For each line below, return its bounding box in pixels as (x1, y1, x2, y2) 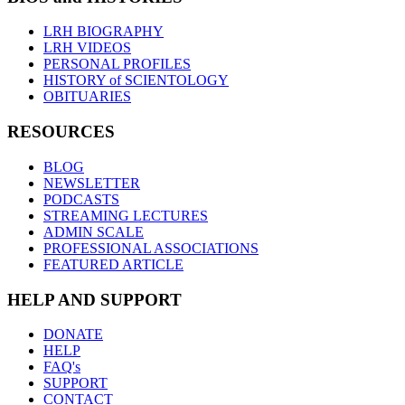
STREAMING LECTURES (43, 207, 208, 223)
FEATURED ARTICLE (43, 256, 184, 272)
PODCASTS (43, 191, 119, 207)
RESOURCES (7, 122, 115, 142)
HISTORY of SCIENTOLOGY (43, 72, 229, 89)
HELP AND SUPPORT (7, 289, 182, 309)
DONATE (43, 326, 103, 343)
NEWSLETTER (43, 174, 140, 191)
